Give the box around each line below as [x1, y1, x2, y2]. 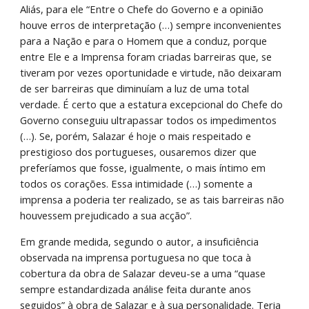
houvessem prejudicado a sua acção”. [20, 208, 192, 222]
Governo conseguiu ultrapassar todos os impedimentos [20, 113, 277, 127]
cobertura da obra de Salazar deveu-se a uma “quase [20, 266, 266, 280]
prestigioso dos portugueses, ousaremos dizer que [20, 145, 257, 159]
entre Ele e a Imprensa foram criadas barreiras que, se [20, 50, 272, 63]
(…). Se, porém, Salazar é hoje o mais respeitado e [20, 129, 252, 143]
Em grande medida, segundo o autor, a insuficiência [20, 235, 259, 248]
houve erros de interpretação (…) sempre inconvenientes [20, 18, 282, 32]
